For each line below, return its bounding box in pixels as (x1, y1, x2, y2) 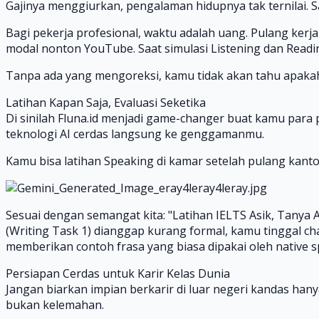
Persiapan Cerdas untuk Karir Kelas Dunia (6, 265, 230, 281)
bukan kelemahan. (6, 296, 104, 313)
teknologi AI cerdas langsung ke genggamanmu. (6, 125, 264, 142)
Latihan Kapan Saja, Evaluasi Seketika (6, 94, 206, 110)
